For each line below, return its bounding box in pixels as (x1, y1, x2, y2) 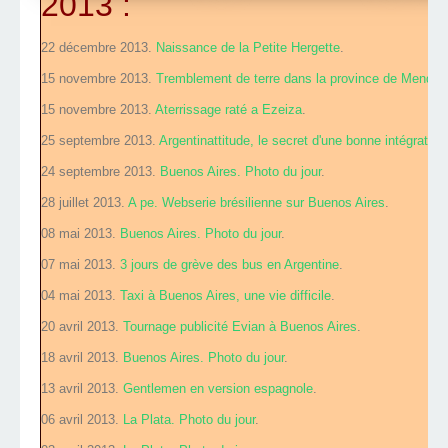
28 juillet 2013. (41, 195, 128, 211)
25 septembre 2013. (41, 133, 159, 149)
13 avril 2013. (41, 381, 123, 397)
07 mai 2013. (41, 257, 120, 273)
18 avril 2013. (41, 350, 123, 366)
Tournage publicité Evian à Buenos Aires (123, 319, 357, 335)
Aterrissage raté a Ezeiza (155, 102, 302, 118)
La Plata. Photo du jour (123, 412, 255, 428)
